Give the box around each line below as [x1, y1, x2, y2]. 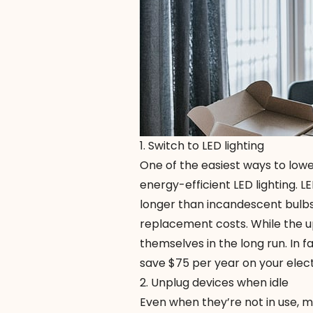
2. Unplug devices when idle [140, 275, 289, 291]
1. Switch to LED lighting [140, 138, 264, 154]
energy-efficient [140, 177, 233, 193]
